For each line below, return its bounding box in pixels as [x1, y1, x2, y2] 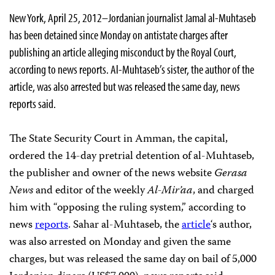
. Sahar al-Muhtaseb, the [68, 216, 182, 234]
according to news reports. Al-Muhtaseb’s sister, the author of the [9, 61, 254, 77]
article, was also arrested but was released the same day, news [9, 79, 240, 94]
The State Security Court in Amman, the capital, [9, 130, 228, 149]
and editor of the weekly [33, 182, 147, 200]
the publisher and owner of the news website [9, 165, 214, 183]
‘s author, [211, 216, 252, 234]
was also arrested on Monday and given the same [9, 233, 231, 252]
